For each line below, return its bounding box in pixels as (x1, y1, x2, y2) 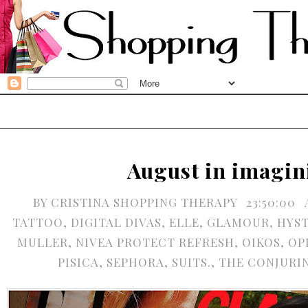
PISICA (57, 254, 99, 269)
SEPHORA (106, 254, 164, 269)
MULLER (17, 234, 68, 250)
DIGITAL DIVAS (71, 214, 162, 230)
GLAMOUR (207, 214, 269, 230)
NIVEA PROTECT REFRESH (76, 234, 234, 250)
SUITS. (171, 254, 211, 269)
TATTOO (12, 214, 63, 230)
